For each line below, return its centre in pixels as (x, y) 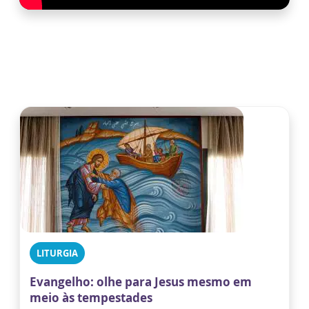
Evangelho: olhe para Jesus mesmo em (141, 282)
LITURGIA (57, 253)
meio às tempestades (91, 298)
